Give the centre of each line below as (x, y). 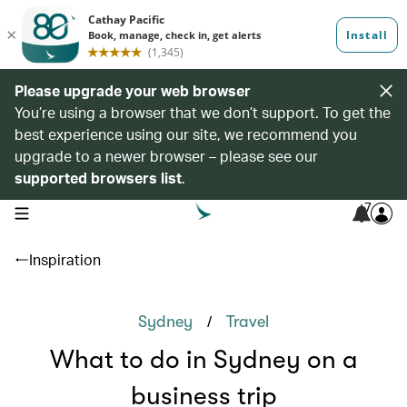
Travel (248, 322)
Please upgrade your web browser (133, 90)
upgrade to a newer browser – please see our (166, 156)
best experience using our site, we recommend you (186, 134)
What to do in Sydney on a (203, 360)
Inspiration (65, 259)
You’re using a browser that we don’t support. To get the (203, 112)
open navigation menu (71, 212)
